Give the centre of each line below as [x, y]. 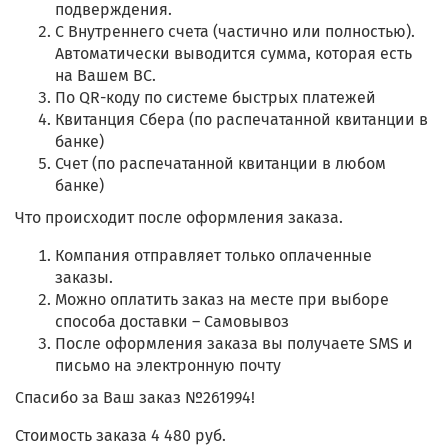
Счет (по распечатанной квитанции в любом [220, 164]
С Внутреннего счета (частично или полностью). [235, 32]
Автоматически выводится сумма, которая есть [233, 54]
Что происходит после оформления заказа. [179, 218]
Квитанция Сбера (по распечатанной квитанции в [241, 120]
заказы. [84, 278]
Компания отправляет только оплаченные [213, 256]
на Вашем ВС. [105, 76]
